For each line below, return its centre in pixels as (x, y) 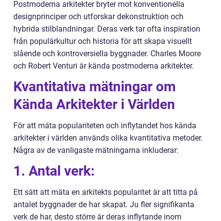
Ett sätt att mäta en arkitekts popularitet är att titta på (106, 192)
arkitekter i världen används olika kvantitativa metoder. (108, 138)
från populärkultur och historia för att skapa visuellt (103, 41)
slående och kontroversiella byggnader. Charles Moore (107, 54)
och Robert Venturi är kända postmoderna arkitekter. (104, 66)
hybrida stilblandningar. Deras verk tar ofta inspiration (107, 29)
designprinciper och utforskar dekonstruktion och (98, 17)
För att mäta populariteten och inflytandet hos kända (105, 126)
